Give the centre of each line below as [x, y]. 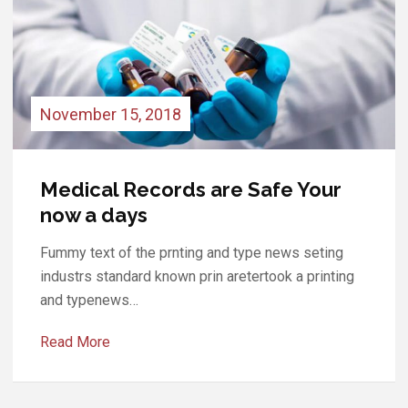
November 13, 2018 [111, 114]
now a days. [96, 214]
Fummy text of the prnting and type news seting [192, 252]
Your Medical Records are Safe [191, 189]
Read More [75, 342]
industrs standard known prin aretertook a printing [197, 276]
